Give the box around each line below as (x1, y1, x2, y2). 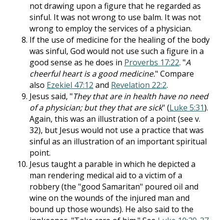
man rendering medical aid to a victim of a (29, 170, 182, 181)
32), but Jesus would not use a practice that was (29, 125, 204, 136)
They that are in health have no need (73, 91, 208, 102)
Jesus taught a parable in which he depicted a (29, 159, 195, 169)
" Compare (155, 68, 194, 79)
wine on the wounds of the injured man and (29, 192, 190, 203)
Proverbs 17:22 (124, 57, 179, 68)
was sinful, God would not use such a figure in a (29, 46, 204, 56)
